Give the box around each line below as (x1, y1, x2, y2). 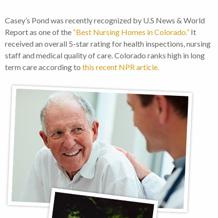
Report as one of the (5, 27, 73, 37)
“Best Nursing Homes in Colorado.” (73, 27, 189, 37)
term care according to (5, 62, 82, 72)
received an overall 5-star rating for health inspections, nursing (5, 39, 211, 49)
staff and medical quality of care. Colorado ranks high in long (5, 51, 205, 60)
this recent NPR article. (82, 62, 161, 72)
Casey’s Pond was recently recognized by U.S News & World (5, 16, 205, 25)
